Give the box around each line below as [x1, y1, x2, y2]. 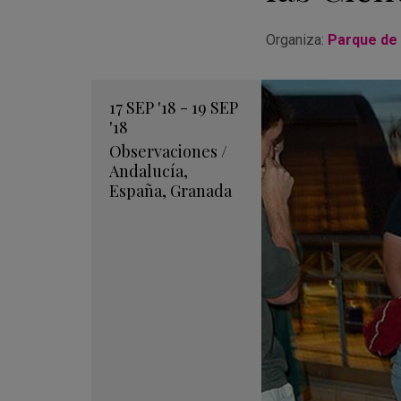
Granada [170, 180, 232, 202]
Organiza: [266, 31, 328, 49]
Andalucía [109, 160, 183, 183]
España [109, 180, 162, 202]
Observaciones [109, 141, 218, 163]
